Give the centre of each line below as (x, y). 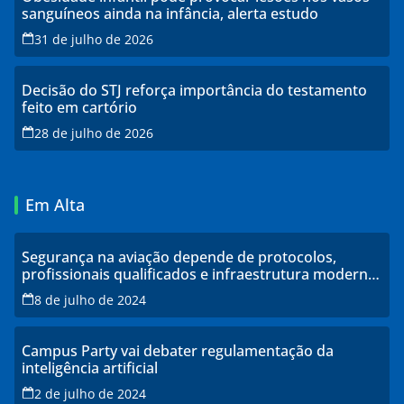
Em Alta (55, 204)
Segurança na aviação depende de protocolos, (179, 257)
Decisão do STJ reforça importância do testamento (194, 90)
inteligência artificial (90, 367)
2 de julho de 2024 (90, 393)
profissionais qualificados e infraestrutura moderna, (201, 274)
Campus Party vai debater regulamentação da (178, 350)
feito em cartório (79, 107)
